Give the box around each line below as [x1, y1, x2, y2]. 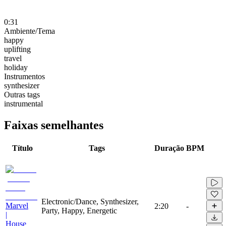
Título [12, 143, 33, 152]
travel [4, 53, 22, 63]
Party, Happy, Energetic [41, 206, 117, 215]
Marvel [6, 201, 28, 210]
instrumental [4, 99, 43, 108]
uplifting [4, 44, 31, 53]
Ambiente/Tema [4, 26, 55, 35]
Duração [154, 143, 184, 152]
